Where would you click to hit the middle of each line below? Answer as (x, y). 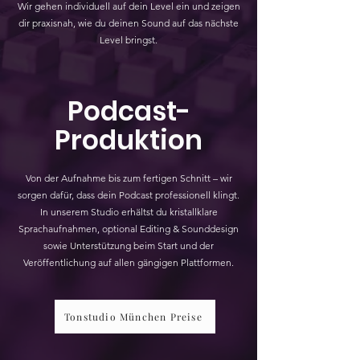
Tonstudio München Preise (133, 316)
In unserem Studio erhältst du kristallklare (129, 211)
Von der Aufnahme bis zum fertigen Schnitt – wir (129, 178)
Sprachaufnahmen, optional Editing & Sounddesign (129, 228)
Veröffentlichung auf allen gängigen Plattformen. (129, 262)
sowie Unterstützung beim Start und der (129, 245)
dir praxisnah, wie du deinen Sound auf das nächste (129, 22)
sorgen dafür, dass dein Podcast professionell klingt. (129, 194)
